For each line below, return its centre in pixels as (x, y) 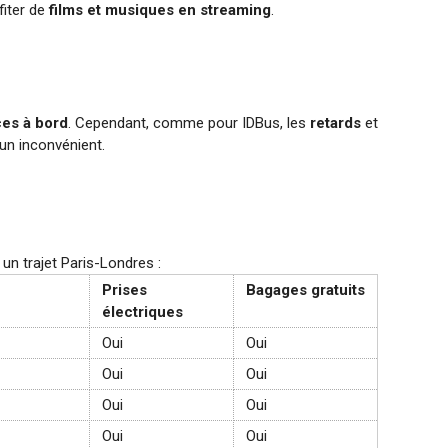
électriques (143, 311)
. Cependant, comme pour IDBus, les (189, 122)
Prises (125, 289)
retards (336, 122)
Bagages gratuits (306, 289)
